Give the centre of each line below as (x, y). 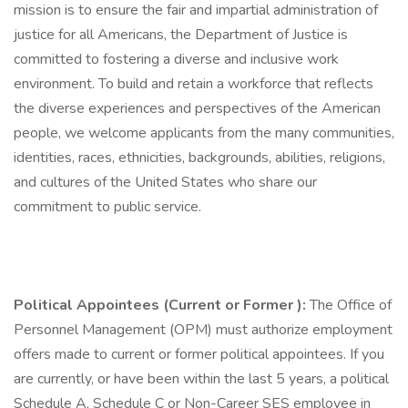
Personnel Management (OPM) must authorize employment (203, 330)
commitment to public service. (107, 207)
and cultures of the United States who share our (165, 182)
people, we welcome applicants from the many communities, (204, 133)
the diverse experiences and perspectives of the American (197, 108)
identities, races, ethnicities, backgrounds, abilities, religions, (199, 158)
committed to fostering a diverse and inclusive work (176, 59)
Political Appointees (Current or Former (155, 305)
